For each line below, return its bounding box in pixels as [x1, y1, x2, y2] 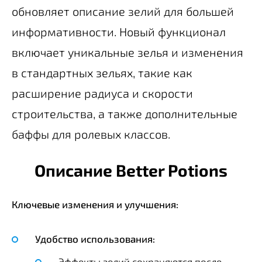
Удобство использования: [35, 232, 155, 244]
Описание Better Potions [35, 160, 227, 180]
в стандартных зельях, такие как [12, 65, 192, 80]
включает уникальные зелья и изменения [12, 44, 243, 59]
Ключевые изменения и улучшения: [12, 198, 178, 210]
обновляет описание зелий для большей [12, 4, 234, 18]
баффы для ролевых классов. [12, 126, 170, 141]
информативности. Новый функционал [12, 24, 226, 39]
